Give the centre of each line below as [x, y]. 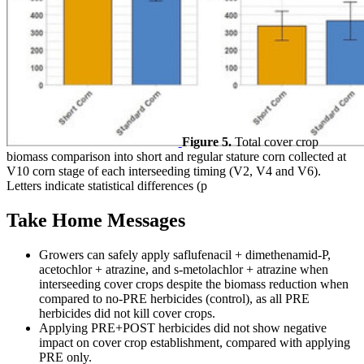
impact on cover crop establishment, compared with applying [195, 342]
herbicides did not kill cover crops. [127, 313]
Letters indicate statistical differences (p [107, 186]
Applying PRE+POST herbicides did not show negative [183, 327]
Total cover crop [275, 142]
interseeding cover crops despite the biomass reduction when [194, 284]
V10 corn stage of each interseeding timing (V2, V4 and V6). [164, 171]
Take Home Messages [96, 221]
